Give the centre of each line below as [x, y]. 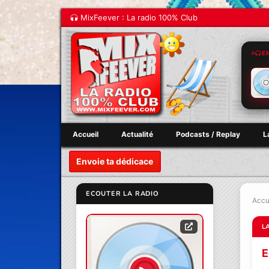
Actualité [137, 134]
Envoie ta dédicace [115, 162]
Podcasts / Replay [208, 134]
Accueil [86, 134]
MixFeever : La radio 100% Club [138, 17]
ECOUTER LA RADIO [122, 193]
